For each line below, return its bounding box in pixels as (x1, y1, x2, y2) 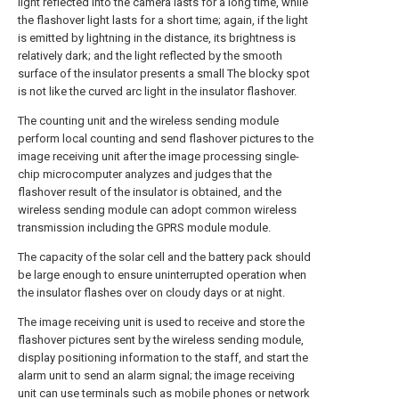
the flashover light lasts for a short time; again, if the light (18, 13, 308, 27)
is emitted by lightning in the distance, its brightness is (18, 31, 296, 45)
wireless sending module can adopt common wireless (18, 203, 297, 216)
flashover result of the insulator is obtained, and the (18, 185, 281, 199)
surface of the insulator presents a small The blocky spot (18, 67, 310, 80)
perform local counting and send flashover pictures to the (18, 132, 313, 145)
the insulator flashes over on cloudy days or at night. (18, 286, 285, 299)
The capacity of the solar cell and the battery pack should (18, 250, 311, 264)
